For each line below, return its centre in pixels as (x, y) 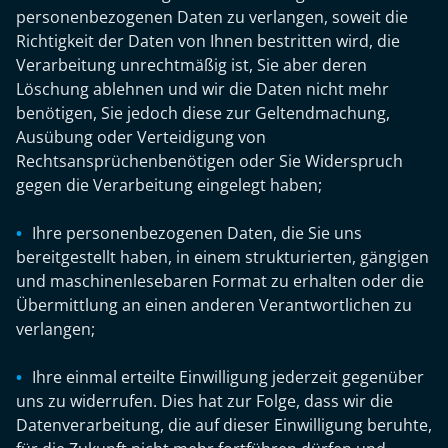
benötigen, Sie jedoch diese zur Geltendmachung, (203, 113)
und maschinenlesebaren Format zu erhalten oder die (220, 281)
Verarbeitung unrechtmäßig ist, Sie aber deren (191, 65)
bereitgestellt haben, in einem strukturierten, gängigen (222, 257)
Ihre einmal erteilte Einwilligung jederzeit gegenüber (228, 377)
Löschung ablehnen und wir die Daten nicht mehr (202, 89)
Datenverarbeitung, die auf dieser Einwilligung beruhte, (224, 425)
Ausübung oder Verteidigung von (141, 137)
